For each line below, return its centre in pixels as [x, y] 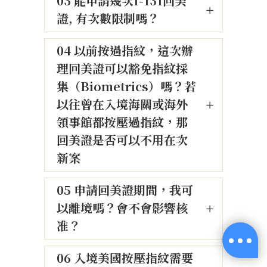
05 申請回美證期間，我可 [125, 190]
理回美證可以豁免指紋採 [122, 68]
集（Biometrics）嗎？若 [126, 86]
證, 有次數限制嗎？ [108, 18]
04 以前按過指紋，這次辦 [125, 50]
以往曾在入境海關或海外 [122, 104]
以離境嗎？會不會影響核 [122, 207]
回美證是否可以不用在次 [122, 139]
